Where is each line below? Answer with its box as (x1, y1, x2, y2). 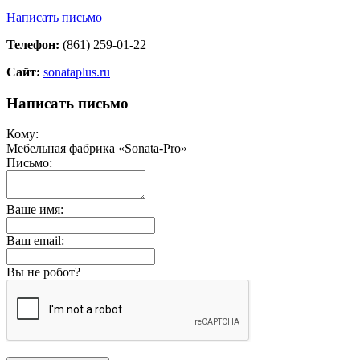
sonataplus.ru (43, 64, 110, 79)
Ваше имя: (6, 202, 63, 217)
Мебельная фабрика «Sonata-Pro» (6, 141, 187, 156)
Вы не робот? (6, 265, 80, 280)
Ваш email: (6, 234, 64, 248)
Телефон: (6, 37, 59, 51)
